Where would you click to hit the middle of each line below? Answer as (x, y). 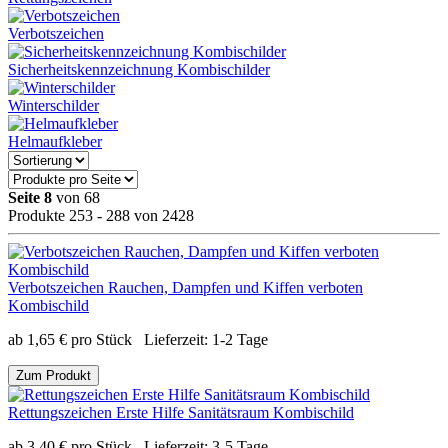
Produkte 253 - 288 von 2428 (101, 215)
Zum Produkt (53, 375)
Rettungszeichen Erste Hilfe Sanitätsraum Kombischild (181, 412)
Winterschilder (53, 105)
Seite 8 (30, 197)
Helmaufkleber (55, 141)
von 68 (76, 197)
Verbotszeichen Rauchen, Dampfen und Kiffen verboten (185, 287)
